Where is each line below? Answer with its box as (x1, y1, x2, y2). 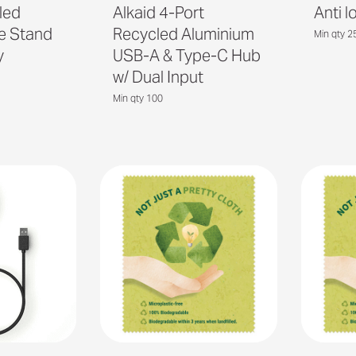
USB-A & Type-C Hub (112, 44, 261, 66)
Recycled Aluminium (112, 23, 254, 44)
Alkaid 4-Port (112, 2, 204, 23)
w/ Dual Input (112, 66, 203, 87)
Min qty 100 (112, 91, 163, 104)
